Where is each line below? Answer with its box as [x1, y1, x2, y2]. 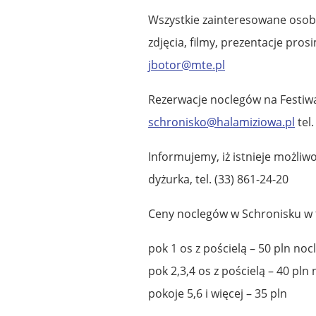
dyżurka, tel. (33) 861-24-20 [148, 171, 288, 187]
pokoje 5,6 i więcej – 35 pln [148, 285, 287, 301]
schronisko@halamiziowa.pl [148, 114, 295, 130]
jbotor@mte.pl [148, 56, 225, 73]
